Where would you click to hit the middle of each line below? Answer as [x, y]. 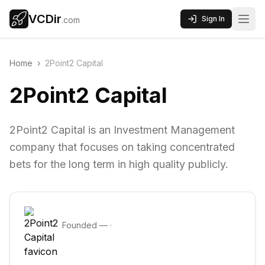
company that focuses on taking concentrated [122, 147]
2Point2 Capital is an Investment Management [122, 130]
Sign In [213, 19]
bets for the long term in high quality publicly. [119, 164]
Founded [81, 225]
